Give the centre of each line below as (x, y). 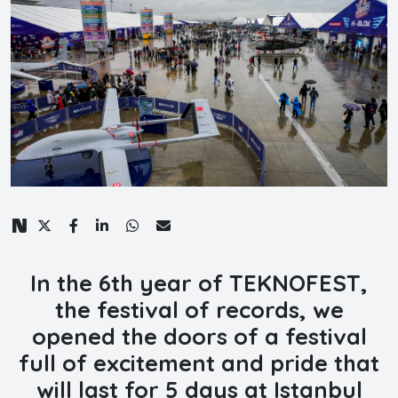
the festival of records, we (199, 309)
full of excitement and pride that (199, 362)
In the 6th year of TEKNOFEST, (199, 283)
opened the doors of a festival (199, 336)
